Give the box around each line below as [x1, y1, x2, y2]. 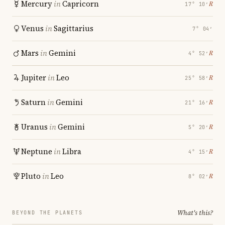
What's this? [177, 208, 213, 217]
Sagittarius [54, 23, 93, 34]
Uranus [21, 122, 48, 132]
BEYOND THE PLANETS [12, 209, 83, 216]
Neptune [21, 146, 52, 157]
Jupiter [21, 72, 46, 83]
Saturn [21, 97, 46, 107]
